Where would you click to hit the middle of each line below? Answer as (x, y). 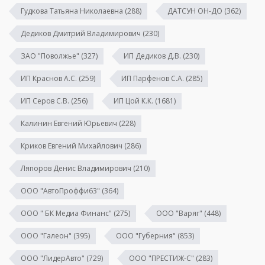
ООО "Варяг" (179, 213)
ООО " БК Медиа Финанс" (66, 213)
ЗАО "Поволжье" (50, 56)
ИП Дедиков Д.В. (152, 56)
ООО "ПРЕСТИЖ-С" (161, 258)
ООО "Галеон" (46, 235)
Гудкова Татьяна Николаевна (72, 11)
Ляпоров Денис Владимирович (76, 168)
